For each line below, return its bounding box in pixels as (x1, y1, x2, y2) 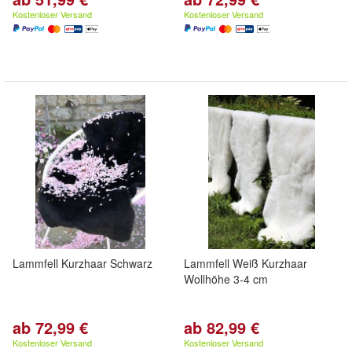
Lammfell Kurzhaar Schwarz (13, 255, 152, 271)
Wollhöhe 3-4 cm (184, 271, 268, 287)
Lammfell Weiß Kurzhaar (184, 255, 307, 271)
